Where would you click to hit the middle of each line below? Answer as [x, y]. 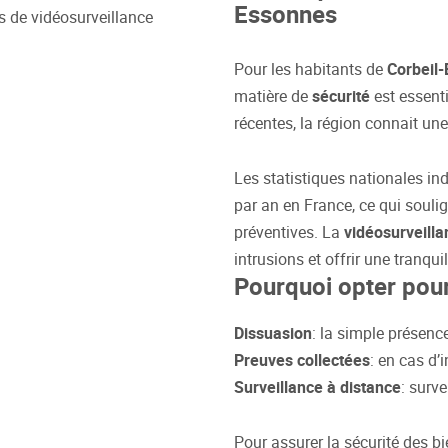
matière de [273, 96]
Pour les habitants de [310, 69]
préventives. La [289, 232]
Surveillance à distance [317, 387]
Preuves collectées [302, 360]
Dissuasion [273, 333]
